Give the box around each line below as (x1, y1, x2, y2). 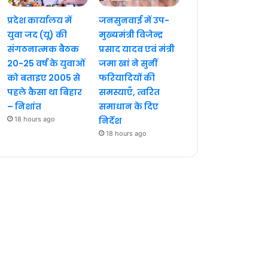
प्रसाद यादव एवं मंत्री (98, 42, 175, 55)
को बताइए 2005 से (7, 71, 81, 84)
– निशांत (7, 100, 42, 112)
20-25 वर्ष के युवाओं (7, 57, 86, 69)
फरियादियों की (98, 71, 155, 84)
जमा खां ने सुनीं (98, 57, 157, 69)
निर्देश (98, 114, 121, 127)
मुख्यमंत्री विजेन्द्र (98, 28, 163, 41)
